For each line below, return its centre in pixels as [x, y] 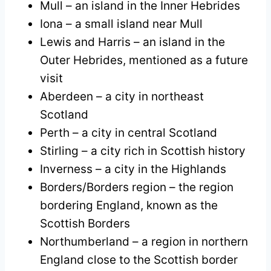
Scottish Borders [85, 223]
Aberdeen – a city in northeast [122, 96]
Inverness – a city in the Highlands [133, 169]
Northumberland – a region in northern [144, 241]
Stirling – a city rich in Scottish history [143, 151]
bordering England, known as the [129, 205]
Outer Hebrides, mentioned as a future [144, 60]
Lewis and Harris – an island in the [132, 42]
